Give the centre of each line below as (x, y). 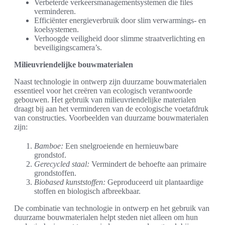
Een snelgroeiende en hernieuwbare (121, 146)
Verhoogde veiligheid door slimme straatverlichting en (120, 39)
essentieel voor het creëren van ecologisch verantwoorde (103, 91)
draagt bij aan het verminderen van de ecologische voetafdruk (111, 109)
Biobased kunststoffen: (70, 182)
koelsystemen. (57, 30)
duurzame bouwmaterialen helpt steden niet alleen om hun (106, 217)
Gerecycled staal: (62, 164)
